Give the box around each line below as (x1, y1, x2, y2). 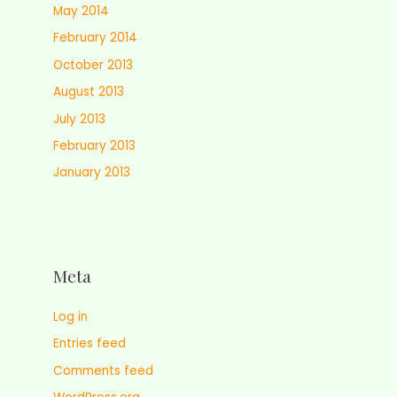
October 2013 (53, 56, 133, 74)
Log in (53, 307, 88, 325)
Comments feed (53, 362, 153, 379)
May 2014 (53, 2, 109, 19)
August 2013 (53, 83, 124, 101)
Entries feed (53, 335, 126, 353)
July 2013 (53, 110, 105, 128)
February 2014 (53, 29, 137, 47)
